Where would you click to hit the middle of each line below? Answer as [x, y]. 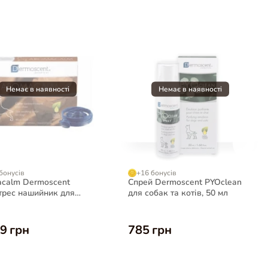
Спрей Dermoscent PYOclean [185, 182]
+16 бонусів [157, 173]
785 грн [150, 230]
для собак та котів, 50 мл [178, 193]
